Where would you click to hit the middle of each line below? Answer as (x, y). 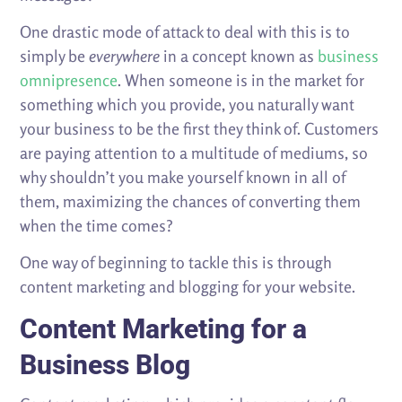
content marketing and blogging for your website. (188, 287)
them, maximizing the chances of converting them (191, 201)
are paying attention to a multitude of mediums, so (194, 153)
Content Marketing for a (164, 329)
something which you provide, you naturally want (188, 105)
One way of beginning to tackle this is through (176, 262)
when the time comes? (97, 226)
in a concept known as (241, 56)
